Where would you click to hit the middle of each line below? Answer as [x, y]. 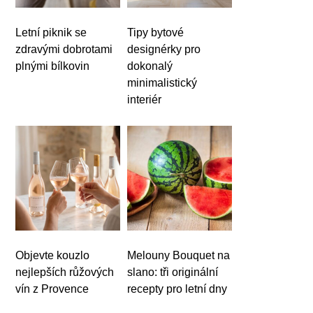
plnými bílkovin [53, 66]
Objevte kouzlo [53, 255]
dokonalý [150, 66]
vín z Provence [52, 289]
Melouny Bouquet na [179, 255]
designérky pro [164, 49]
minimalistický [162, 82]
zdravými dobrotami [64, 49]
